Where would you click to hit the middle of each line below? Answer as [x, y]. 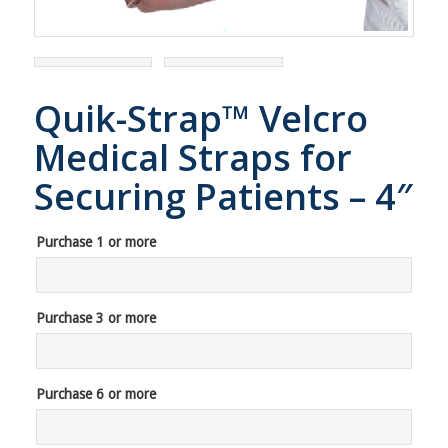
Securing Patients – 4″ [223, 196]
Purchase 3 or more [95, 317]
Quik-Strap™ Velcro [200, 118]
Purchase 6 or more [95, 393]
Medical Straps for [192, 157]
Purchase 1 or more [95, 241]
